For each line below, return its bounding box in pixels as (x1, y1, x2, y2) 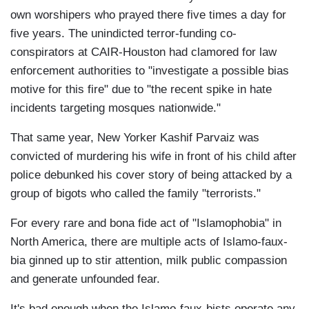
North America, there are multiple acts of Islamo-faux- (10, 235, 288, 249)
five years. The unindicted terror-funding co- (10, 27, 237, 41)
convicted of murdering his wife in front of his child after (10, 150, 297, 163)
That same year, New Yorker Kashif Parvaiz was (10, 131, 259, 145)
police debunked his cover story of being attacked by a (10, 168, 292, 182)
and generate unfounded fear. (10, 272, 160, 286)
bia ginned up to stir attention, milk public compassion (10, 254, 287, 268)
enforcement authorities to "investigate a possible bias (10, 64, 289, 78)
